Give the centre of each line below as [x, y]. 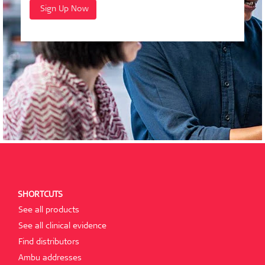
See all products [49, 211]
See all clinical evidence [62, 227]
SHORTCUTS [40, 195]
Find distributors [49, 243]
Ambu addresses [50, 259]
